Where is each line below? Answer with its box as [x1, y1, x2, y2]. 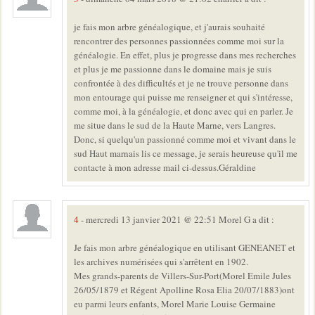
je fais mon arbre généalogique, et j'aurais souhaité [74, 20, 265, 34]
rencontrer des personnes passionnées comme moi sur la [74, 34, 284, 48]
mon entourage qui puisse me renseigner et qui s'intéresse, [74, 91, 292, 104]
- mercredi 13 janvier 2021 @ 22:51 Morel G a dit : [79, 213, 274, 226]
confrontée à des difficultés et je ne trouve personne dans [74, 77, 288, 90]
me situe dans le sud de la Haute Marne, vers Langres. [74, 119, 276, 132]
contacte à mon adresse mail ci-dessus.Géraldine [74, 161, 256, 174]
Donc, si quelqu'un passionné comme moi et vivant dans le [74, 133, 296, 146]
